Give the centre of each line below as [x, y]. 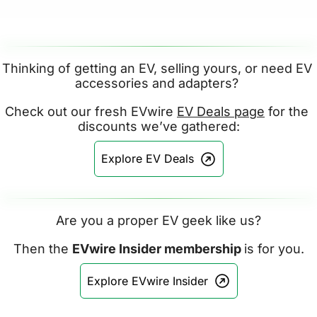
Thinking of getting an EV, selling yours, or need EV [157, 69]
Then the [42, 248]
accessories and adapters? [158, 83]
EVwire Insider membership [158, 248]
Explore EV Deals [147, 159]
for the [287, 112]
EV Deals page [221, 112]
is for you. [274, 248]
